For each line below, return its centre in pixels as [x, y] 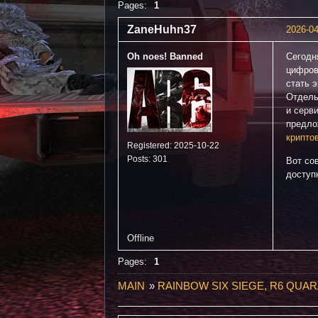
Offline [141, 238]
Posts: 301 [147, 159]
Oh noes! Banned [165, 56]
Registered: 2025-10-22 [173, 145]
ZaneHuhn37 [162, 29]
